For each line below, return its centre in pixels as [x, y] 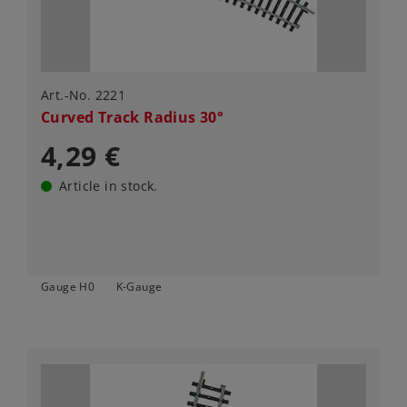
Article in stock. [109, 186]
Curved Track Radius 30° [133, 118]
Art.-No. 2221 [84, 95]
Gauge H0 [68, 287]
